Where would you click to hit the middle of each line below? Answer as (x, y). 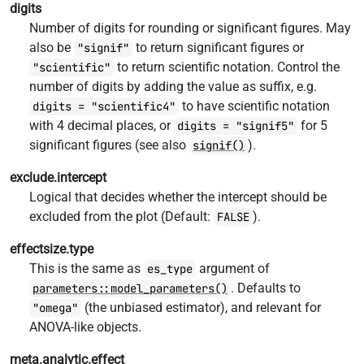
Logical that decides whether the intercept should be (178, 197)
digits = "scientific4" (104, 106)
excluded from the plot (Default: (121, 217)
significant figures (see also (109, 145)
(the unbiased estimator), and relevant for (201, 308)
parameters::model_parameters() (130, 288)
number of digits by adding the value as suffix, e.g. (173, 87)
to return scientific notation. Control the (227, 67)
